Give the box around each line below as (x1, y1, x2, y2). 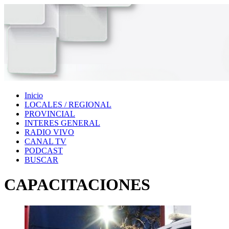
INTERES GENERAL (25, 119, 100, 127)
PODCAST (25, 146, 63, 155)
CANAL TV (25, 137, 66, 146)
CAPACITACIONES (4, 175, 150, 194)
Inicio (25, 91, 43, 100)
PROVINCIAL (25, 109, 75, 118)
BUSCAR (25, 155, 58, 164)
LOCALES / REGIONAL (25, 100, 111, 109)
